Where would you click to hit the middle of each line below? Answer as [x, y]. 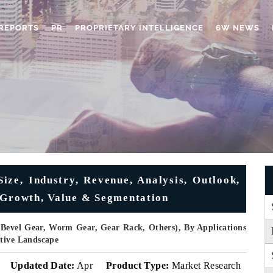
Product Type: [138, 265]
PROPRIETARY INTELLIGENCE [139, 28]
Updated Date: [43, 265]
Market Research [205, 265]
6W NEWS [238, 28]
